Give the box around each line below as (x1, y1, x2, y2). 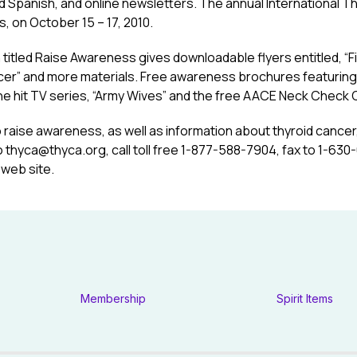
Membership (80, 292, 146, 305)
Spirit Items (277, 292, 334, 305)
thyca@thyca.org (6, 141, 106, 159)
